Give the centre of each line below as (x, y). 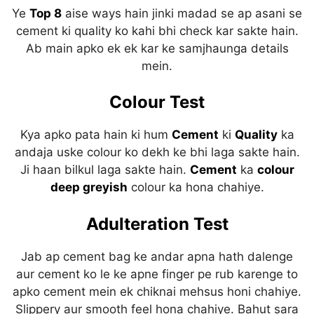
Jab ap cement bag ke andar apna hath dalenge (157, 256)
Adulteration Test (157, 224)
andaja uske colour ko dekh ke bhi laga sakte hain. (157, 152)
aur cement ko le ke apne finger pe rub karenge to (157, 274)
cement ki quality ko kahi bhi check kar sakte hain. (157, 30)
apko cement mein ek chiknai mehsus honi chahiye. (157, 291)
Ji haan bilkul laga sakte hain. (105, 170)
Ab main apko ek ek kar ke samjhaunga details (157, 48)
